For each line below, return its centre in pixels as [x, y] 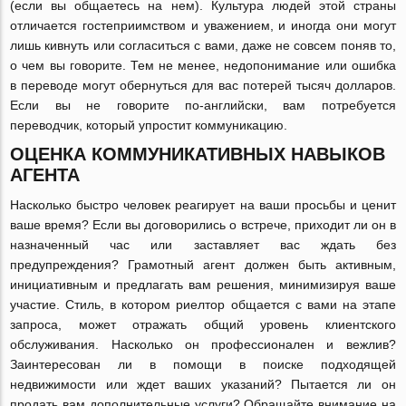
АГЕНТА [45, 174]
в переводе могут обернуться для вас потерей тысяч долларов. [203, 85]
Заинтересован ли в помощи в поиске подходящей [203, 364]
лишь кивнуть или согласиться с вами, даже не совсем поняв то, [203, 45]
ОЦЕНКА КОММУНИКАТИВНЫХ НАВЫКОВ [198, 154]
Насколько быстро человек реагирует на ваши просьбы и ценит [203, 204]
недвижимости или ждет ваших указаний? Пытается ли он [203, 384]
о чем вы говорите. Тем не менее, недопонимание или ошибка [203, 65]
